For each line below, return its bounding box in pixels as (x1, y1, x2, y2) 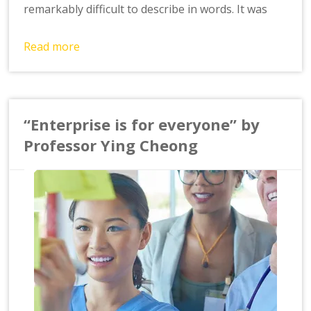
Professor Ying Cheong (24, 134, 199, 155)
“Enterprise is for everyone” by (24, 113, 260, 135)
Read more (24, 38, 81, 54)
